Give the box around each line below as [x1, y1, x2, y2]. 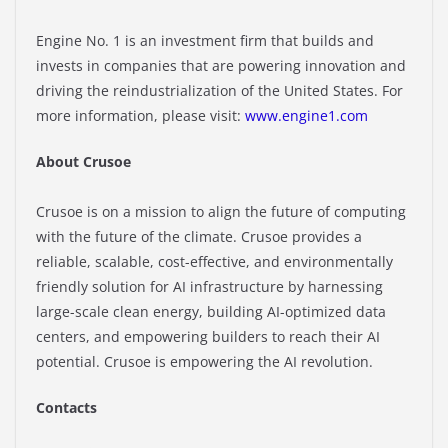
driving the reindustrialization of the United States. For [36, 81, 403, 101]
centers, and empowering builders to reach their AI [36, 327, 380, 347]
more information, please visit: [36, 106, 245, 126]
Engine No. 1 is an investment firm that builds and [36, 31, 374, 51]
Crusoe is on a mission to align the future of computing [36, 202, 406, 222]
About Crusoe [36, 152, 131, 172]
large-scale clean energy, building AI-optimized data [36, 302, 386, 322]
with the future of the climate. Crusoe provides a [36, 227, 362, 247]
